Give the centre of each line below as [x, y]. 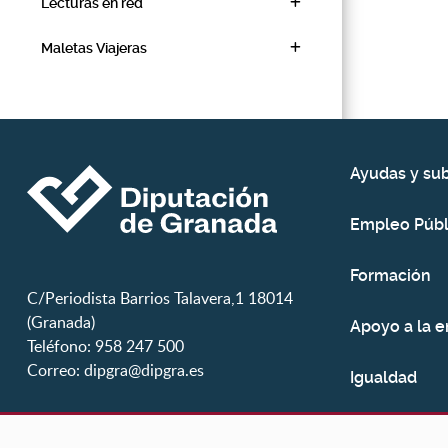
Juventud [386, 428]
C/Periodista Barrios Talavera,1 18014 [160, 298]
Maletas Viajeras [94, 48]
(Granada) [61, 322]
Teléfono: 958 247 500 [105, 346]
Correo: [55, 370]
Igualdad [383, 377]
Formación [390, 275]
